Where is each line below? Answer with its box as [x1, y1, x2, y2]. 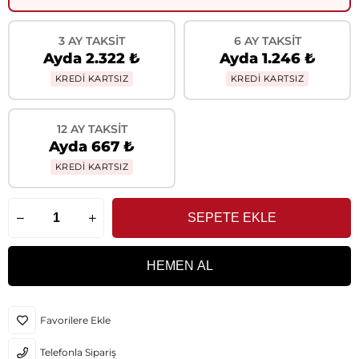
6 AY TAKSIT [233, 34, 301, 48]
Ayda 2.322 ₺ [43, 50, 140, 67]
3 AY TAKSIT [58, 34, 125, 48]
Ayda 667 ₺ [49, 138, 135, 155]
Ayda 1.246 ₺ [219, 50, 316, 67]
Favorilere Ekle [40, 314, 111, 326]
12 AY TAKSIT [56, 122, 127, 136]
